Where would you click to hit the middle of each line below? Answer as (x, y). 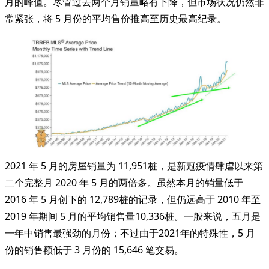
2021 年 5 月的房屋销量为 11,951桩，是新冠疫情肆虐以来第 (134, 165)
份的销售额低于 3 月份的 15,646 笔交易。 (94, 249)
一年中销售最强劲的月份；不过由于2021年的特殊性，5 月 (130, 233)
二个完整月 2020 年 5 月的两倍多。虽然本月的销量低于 (124, 182)
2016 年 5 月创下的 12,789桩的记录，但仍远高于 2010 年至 (133, 199)
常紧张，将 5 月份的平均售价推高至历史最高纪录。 (116, 18)
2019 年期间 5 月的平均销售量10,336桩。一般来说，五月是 (133, 216)
